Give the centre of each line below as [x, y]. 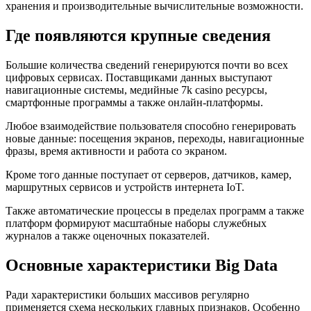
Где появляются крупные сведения [138, 36]
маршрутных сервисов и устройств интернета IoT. [125, 187]
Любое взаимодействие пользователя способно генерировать [151, 126]
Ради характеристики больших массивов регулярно [127, 295]
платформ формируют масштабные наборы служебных [136, 224]
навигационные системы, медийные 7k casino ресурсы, [136, 90]
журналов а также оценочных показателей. [108, 236]
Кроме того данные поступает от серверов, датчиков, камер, [149, 175]
